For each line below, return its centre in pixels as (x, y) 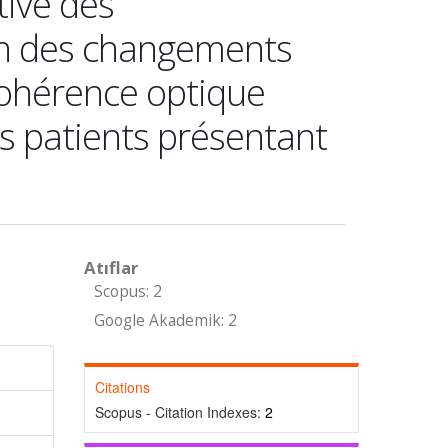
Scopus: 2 (127, 291)
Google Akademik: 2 (165, 320)
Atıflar (110, 267)
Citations (122, 387)
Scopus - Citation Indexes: (179, 412)
